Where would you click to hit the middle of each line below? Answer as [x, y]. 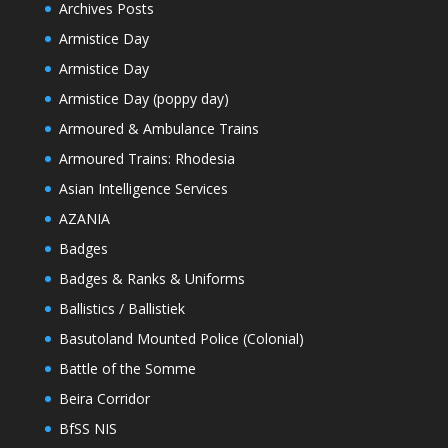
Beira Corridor [104, 399]
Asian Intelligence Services [143, 189]
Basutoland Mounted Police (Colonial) [181, 339]
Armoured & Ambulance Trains [158, 129]
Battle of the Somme [127, 369]
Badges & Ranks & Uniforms [151, 279]
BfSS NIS [87, 429]
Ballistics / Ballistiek [121, 309]
